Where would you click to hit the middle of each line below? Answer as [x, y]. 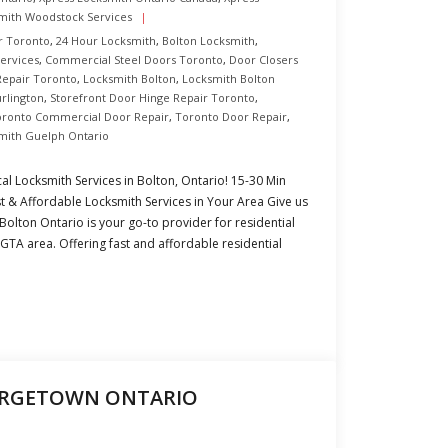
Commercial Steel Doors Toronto [134, 59]
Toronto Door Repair [231, 116]
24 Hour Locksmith [106, 40]
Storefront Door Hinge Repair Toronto [152, 97]
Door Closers [263, 59]
